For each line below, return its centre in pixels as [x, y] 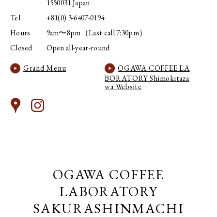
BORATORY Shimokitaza [147, 78]
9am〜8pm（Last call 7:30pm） [97, 32]
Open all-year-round [78, 48]
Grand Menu [45, 68]
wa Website [123, 87]
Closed [21, 48]
